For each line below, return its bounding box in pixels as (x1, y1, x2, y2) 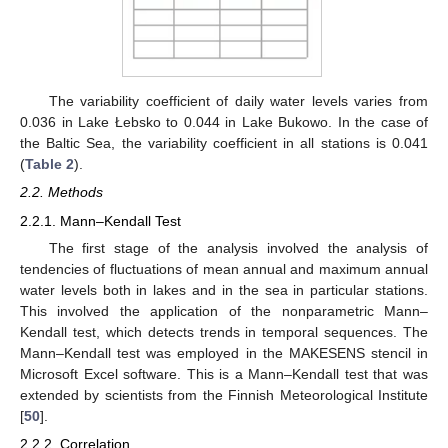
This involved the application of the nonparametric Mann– (20, 302, 428, 319)
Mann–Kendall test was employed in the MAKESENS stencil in (20, 344, 428, 361)
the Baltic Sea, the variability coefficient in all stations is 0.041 (20, 135, 428, 152)
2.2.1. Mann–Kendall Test (20, 212, 181, 229)
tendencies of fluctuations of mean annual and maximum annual (20, 260, 428, 277)
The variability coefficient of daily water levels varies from (48, 93, 428, 110)
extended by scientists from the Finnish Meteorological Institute (20, 386, 428, 403)
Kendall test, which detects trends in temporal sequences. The (20, 323, 428, 340)
